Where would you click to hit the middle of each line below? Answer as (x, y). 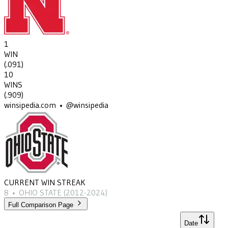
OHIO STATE (40, 193)
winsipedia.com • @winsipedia (56, 105)
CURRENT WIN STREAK (45, 182)
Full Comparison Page (41, 205)
